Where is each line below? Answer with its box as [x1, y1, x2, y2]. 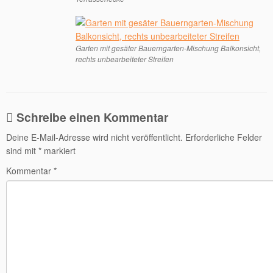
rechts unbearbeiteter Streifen [76, 54, 174, 64]
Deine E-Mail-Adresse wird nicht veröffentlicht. [6, 131, 183, 143]
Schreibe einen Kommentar [16, 108, 168, 126]
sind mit [6, 144, 38, 157]
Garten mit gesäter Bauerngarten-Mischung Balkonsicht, [76, 43, 261, 53]
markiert [41, 144, 76, 157]
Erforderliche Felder [185, 131, 262, 143]
